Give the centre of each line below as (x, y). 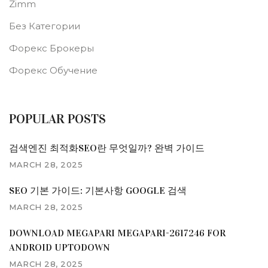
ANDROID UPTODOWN (60, 248)
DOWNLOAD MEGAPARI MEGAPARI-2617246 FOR (117, 233)
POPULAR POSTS (57, 119)
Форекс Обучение (53, 71)
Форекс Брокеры (51, 48)
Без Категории (45, 26)
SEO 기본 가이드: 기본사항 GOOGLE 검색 (98, 191)
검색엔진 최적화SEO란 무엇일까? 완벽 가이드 (107, 148)
